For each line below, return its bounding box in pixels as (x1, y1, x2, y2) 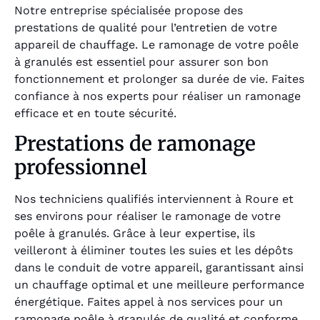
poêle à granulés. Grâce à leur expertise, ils (14, 226, 255, 241)
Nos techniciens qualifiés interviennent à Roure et (14, 192, 294, 206)
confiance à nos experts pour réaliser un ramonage (14, 89, 301, 104)
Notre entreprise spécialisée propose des (14, 4, 243, 18)
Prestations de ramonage (14, 131, 256, 157)
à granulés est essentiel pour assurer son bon (14, 55, 269, 69)
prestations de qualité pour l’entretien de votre (14, 21, 277, 35)
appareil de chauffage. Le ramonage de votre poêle (14, 38, 299, 52)
